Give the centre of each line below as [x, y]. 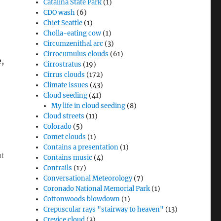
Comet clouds [65, 137]
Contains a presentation [81, 147]
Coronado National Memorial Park [97, 189]
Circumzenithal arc [74, 44]
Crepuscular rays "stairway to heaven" [104, 209]
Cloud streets [64, 116]
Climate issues [66, 85]
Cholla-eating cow [73, 33]
